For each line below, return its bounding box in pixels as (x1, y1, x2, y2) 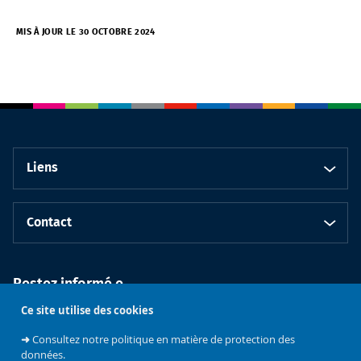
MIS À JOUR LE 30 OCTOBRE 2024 (16, 27, 156, 36)
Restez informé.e (13, 276, 123, 292)
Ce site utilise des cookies (20, 303, 153, 318)
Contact (27, 215, 72, 229)
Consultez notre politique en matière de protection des (31, 333, 295, 347)
